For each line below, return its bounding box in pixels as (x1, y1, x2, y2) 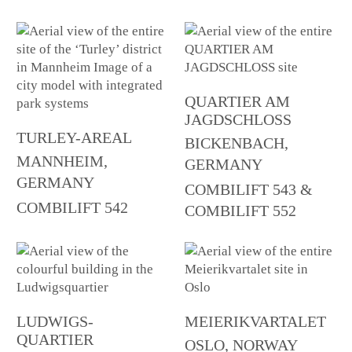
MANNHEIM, (16, 152, 108, 170)
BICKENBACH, (184, 134, 288, 152)
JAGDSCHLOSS (184, 112, 291, 129)
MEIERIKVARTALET (184, 313, 326, 331)
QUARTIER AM (184, 93, 290, 111)
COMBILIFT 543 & (184, 181, 313, 198)
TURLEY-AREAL (16, 130, 133, 147)
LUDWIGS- (16, 313, 94, 331)
